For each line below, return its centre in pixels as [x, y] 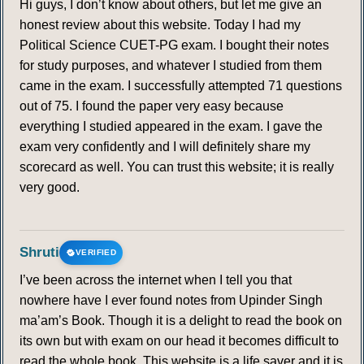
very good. [50, 188]
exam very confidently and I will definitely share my [165, 147]
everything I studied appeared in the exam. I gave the [171, 127]
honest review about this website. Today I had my [160, 25]
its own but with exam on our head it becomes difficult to [179, 341]
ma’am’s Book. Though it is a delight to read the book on [181, 321]
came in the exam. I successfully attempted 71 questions [181, 86]
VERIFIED [96, 253]
